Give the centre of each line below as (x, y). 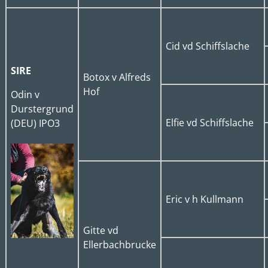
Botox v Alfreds (117, 77)
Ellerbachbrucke (119, 244)
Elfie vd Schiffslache (209, 122)
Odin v (25, 94)
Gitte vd (100, 230)
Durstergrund (42, 109)
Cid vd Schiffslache (207, 46)
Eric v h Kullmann (204, 199)
